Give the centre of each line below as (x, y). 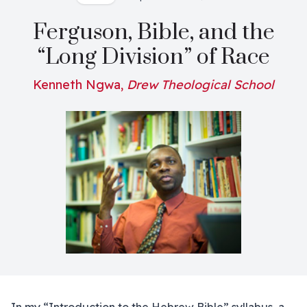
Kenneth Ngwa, (80, 85)
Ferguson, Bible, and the (153, 33)
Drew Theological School (200, 85)
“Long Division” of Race (153, 57)
